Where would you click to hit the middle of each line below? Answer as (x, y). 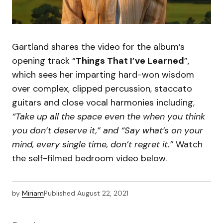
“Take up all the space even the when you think (109, 117)
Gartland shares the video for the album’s (98, 47)
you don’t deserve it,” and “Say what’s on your (108, 131)
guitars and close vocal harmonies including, (103, 103)
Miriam (33, 193)
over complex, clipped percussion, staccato (102, 89)
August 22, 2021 (103, 193)
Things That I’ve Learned (130, 61)
